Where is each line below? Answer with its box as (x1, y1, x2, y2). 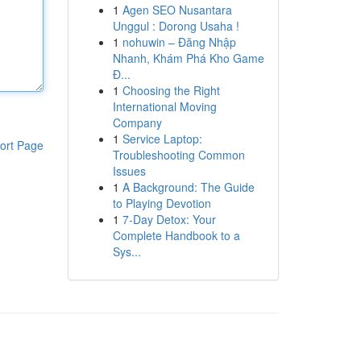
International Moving (112, 98, 217, 114)
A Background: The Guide (122, 179, 255, 195)
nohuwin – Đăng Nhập (122, 34, 236, 50)
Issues (112, 163, 146, 179)
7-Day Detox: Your (122, 211, 216, 227)
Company (112, 114, 162, 131)
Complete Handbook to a (112, 227, 240, 243)
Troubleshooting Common (112, 147, 245, 163)
